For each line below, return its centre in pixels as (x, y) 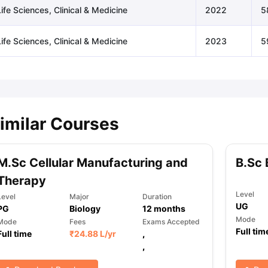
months (169, 208)
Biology (85, 208)
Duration (157, 197)
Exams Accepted (171, 222)
